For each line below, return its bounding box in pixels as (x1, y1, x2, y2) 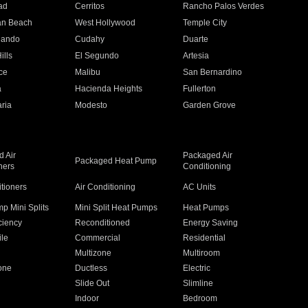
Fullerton (183, 84, 217, 93)
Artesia (183, 51, 210, 60)
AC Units (183, 182, 217, 192)
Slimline (183, 278, 214, 288)
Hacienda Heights (74, 84, 142, 93)
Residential (183, 233, 226, 243)
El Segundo (74, 51, 119, 60)
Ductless (74, 263, 107, 273)
